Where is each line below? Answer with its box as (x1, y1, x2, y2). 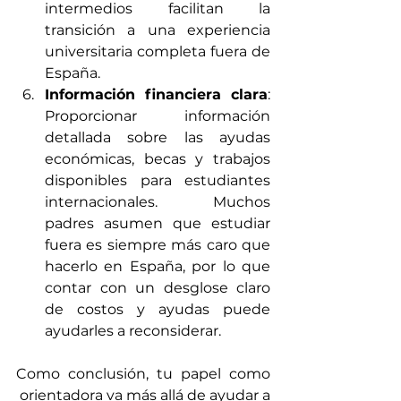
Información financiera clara (45, 86, 268, 104)
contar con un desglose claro (45, 279, 270, 297)
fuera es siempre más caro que (45, 236, 270, 254)
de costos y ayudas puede (45, 301, 270, 319)
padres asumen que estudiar (45, 215, 270, 233)
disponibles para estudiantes (45, 172, 270, 190)
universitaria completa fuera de (45, 43, 270, 61)
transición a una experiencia (45, 21, 270, 39)
